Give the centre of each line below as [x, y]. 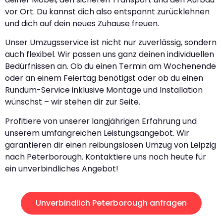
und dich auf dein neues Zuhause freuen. [82, 24]
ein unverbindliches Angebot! [62, 168]
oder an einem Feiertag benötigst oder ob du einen [104, 78]
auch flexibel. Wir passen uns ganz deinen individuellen [110, 55]
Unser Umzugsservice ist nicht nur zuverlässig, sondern [111, 43]
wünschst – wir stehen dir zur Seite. [73, 102]
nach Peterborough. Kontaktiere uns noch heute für [106, 157]
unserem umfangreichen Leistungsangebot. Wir [97, 133]
